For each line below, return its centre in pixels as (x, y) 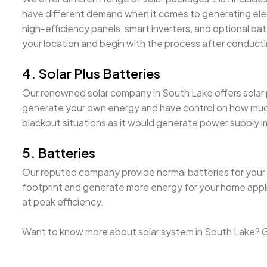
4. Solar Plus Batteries (91, 73)
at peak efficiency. (63, 201)
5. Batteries (59, 152)
